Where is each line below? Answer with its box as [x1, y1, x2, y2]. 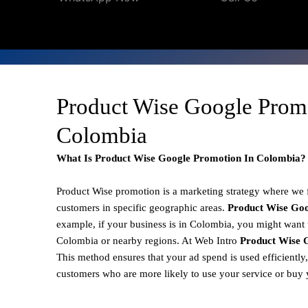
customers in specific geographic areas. [56, 201, 228, 213]
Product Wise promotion [56, 185, 160, 197]
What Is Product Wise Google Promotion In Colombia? [56, 152, 306, 164]
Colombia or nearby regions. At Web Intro [56, 234, 237, 246]
